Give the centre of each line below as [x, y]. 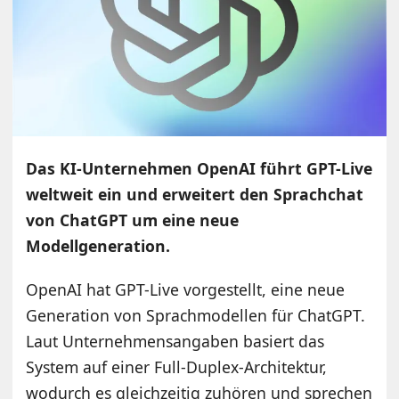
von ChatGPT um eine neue [133, 220]
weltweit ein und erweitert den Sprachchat [195, 194]
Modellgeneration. [98, 245]
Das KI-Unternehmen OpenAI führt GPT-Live [199, 168]
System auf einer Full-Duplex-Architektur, [177, 366]
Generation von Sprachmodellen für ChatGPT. [196, 315]
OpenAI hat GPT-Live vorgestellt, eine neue [186, 289]
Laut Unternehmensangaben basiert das [175, 341]
